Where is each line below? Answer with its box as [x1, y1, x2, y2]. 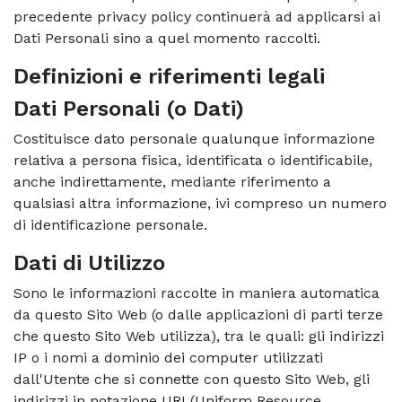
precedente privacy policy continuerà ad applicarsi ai [13, 8, 380, 25]
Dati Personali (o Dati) [13, 96, 244, 121]
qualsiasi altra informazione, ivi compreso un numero [13, 195, 387, 212]
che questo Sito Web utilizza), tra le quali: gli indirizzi [13, 328, 384, 345]
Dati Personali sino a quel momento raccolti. [13, 30, 320, 47]
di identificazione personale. [13, 216, 207, 233]
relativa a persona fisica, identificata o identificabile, [13, 152, 372, 169]
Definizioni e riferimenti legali [13, 64, 325, 89]
